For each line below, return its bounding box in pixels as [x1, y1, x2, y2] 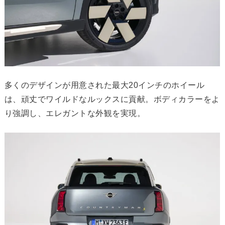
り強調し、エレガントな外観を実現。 [4, 109, 146, 118]
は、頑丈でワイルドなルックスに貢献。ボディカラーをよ [4, 95, 220, 104]
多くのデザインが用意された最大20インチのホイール [4, 81, 205, 90]
